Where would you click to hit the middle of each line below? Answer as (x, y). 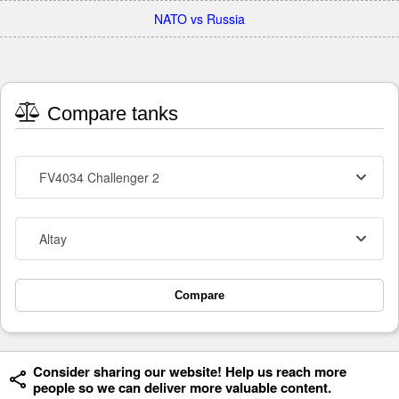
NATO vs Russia (199, 19)
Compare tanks (110, 114)
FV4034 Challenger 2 (99, 177)
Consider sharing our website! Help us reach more (190, 371)
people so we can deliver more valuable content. (182, 387)
